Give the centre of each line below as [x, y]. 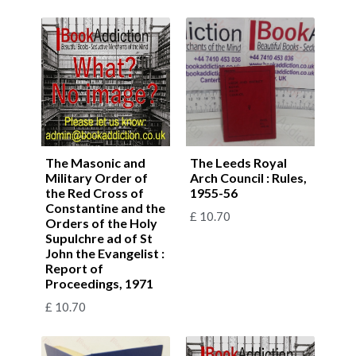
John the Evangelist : [105, 253]
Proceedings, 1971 [99, 283]
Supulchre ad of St [99, 238]
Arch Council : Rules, [248, 177]
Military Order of [97, 177]
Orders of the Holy [101, 222]
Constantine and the [105, 207]
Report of [74, 268]
